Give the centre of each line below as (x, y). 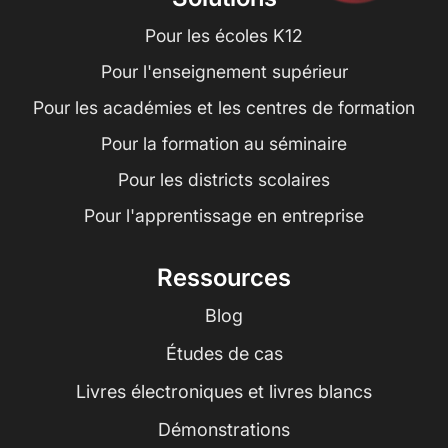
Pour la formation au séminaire (224, 144)
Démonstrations (224, 429)
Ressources (224, 278)
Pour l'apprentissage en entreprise (224, 216)
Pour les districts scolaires (224, 180)
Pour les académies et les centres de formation (224, 108)
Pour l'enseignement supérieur (224, 72)
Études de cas (224, 353)
